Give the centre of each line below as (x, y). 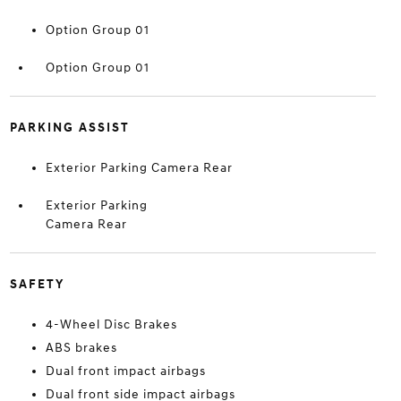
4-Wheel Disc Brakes (111, 324)
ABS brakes (81, 348)
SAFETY (37, 284)
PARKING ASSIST (69, 128)
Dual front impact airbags (125, 371)
